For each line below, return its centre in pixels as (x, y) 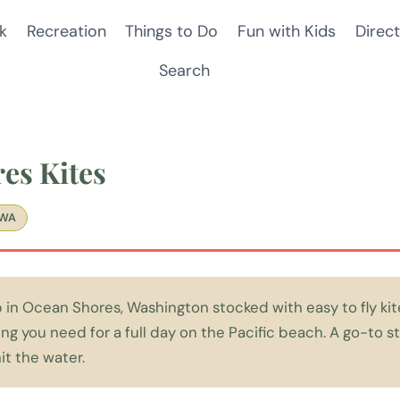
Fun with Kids (286, 31)
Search (184, 71)
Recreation (66, 31)
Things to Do (172, 31)
